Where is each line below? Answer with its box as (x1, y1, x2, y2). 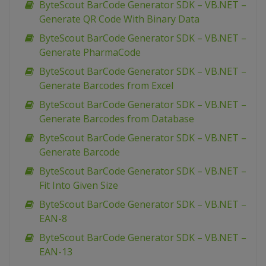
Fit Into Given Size (39, 179, 118, 192)
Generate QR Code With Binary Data (39, 12, 199, 26)
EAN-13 (39, 245, 72, 259)
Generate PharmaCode (39, 46, 141, 59)
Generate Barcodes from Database (39, 112, 194, 126)
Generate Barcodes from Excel (39, 79, 173, 93)
